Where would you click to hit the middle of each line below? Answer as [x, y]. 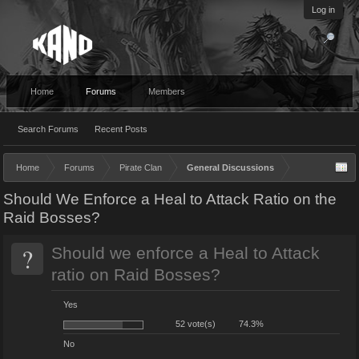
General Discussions [230, 167]
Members [167, 91]
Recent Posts [121, 129]
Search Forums [48, 129]
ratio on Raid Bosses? [136, 275]
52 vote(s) [196, 324]
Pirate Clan [141, 167]
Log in [323, 10]
